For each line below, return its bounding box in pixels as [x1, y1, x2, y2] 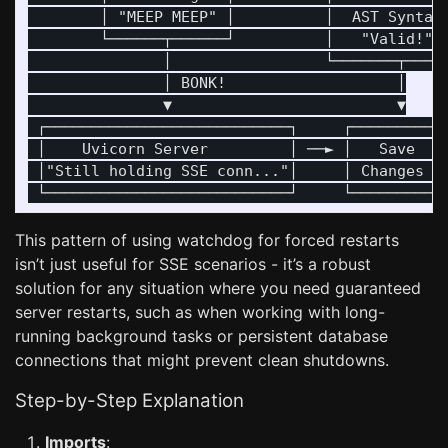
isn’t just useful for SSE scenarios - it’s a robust [15, 254, 371, 274]
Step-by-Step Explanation [15, 389, 244, 412]
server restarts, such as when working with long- [15, 302, 385, 322]
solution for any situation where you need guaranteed [15, 278, 421, 298]
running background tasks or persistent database [15, 326, 388, 346]
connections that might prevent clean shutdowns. [15, 350, 389, 370]
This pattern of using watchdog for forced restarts [15, 230, 399, 250]
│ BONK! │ [28, 74, 406, 92]
